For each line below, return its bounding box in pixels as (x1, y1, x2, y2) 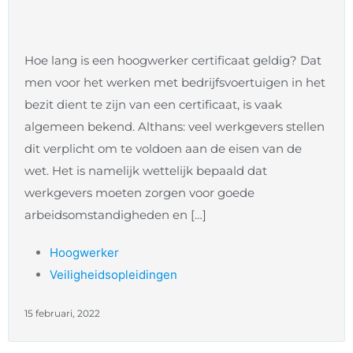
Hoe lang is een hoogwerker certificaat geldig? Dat (24, 53, 321, 69)
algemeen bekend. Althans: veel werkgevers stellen (24, 119, 325, 135)
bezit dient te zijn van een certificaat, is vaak (24, 97, 282, 113)
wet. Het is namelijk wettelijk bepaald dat (24, 163, 267, 179)
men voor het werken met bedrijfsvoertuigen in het (24, 75, 325, 91)
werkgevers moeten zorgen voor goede (24, 185, 255, 201)
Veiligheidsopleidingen (50, 267, 177, 283)
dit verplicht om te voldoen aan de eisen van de (24, 141, 302, 157)
